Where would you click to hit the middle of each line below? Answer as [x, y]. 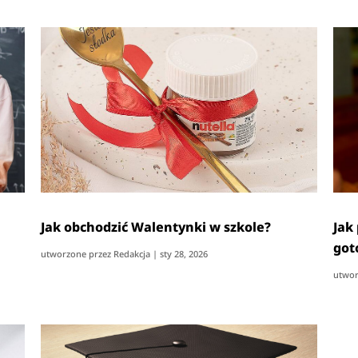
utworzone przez [78, 253]
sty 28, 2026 [184, 253]
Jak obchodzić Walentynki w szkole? [156, 227]
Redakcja [132, 253]
